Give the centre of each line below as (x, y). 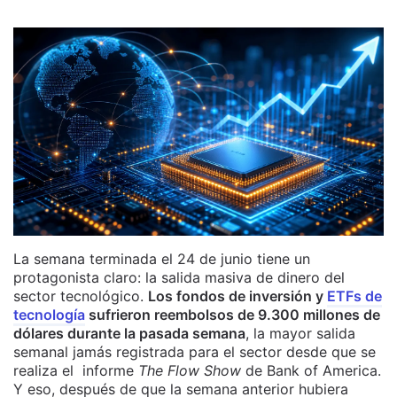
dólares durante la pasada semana (129, 334)
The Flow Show (190, 371)
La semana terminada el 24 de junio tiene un (162, 259)
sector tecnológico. (81, 296)
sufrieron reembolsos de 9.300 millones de (233, 315)
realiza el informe (76, 371)
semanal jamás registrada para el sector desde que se (195, 352)
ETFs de (354, 296)
